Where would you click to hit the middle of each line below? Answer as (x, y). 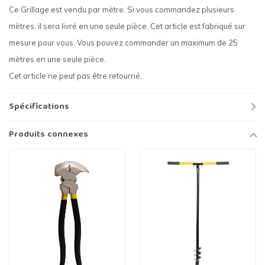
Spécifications (39, 107)
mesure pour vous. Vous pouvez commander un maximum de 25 (123, 43)
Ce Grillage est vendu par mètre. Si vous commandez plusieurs (122, 10)
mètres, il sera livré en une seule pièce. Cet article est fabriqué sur (127, 26)
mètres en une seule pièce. (57, 59)
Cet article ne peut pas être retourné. (75, 76)
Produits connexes (49, 135)
